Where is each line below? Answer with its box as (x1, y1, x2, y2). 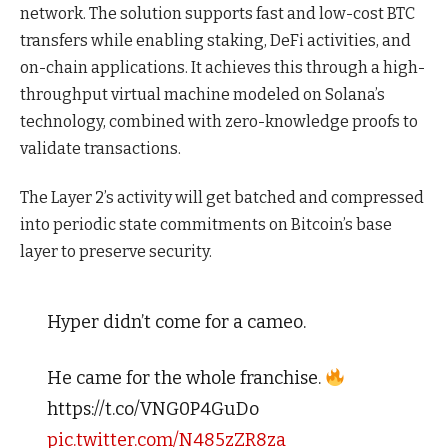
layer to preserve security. (20, 242, 212, 262)
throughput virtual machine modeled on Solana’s (20, 84, 385, 104)
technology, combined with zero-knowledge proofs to (20, 111, 418, 131)
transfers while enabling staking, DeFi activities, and (20, 30, 411, 50)
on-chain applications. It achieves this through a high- (20, 57, 425, 77)
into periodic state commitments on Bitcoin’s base (20, 215, 392, 235)
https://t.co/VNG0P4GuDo (46, 398, 259, 421)
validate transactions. (20, 138, 181, 158)
